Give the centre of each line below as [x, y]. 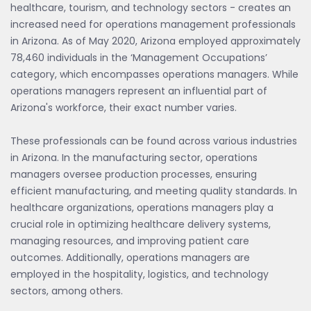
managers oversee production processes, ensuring [134, 174]
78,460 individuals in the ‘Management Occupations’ [139, 58]
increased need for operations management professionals [153, 24]
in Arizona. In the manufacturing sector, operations [134, 158]
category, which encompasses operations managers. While [154, 74]
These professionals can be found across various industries [154, 141]
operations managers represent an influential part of [139, 91]
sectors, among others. [67, 291]
